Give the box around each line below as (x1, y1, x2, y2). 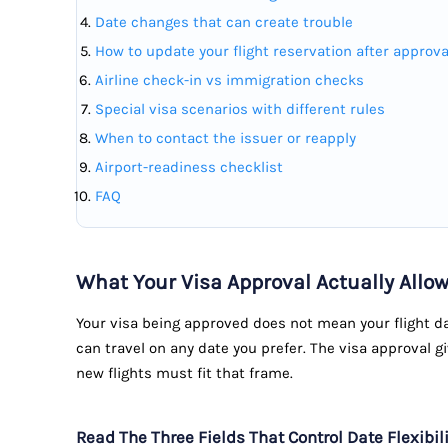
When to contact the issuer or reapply (95, 129, 356, 148)
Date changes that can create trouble (95, 13, 353, 32)
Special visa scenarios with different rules (95, 100, 385, 119)
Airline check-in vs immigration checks (95, 71, 364, 90)
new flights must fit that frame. (76, 364, 293, 383)
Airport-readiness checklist (95, 158, 283, 177)
